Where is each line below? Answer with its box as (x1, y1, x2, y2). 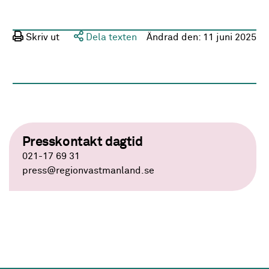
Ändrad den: (146, 32, 203, 43)
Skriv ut (23, 32, 60, 43)
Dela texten (83, 32, 138, 43)
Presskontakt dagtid (22, 136, 143, 150)
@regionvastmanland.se (46, 166, 154, 177)
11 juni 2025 (202, 32, 256, 43)
